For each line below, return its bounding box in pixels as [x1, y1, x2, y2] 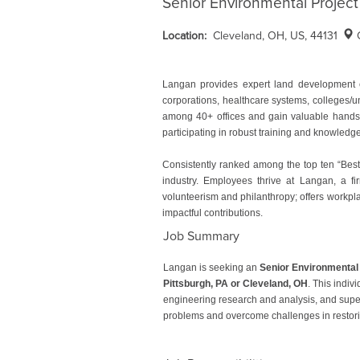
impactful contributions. [162, 207, 263, 219]
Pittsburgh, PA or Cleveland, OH [163, 277, 308, 289]
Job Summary [163, 227, 239, 244]
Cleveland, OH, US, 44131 [213, 28, 341, 43]
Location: [162, 28, 213, 43]
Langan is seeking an [163, 261, 260, 273]
